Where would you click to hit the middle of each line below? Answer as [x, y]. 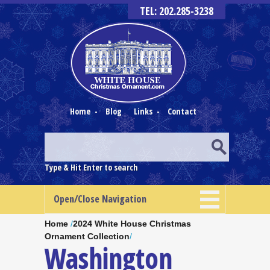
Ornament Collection [87, 236]
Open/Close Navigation [100, 199]
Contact [182, 111]
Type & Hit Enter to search [91, 167]
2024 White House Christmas [132, 224]
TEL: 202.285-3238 [177, 11]
